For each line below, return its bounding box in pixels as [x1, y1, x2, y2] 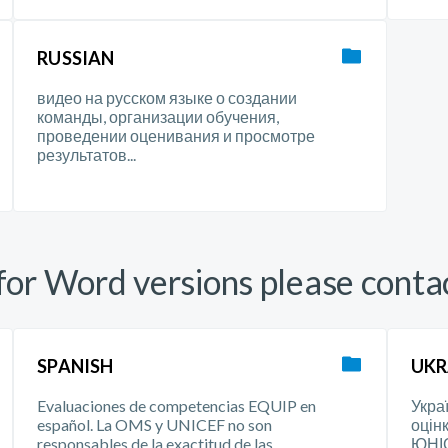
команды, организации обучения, [37, 107, 280, 126]
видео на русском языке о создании [37, 88, 298, 107]
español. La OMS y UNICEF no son [37, 415, 273, 434]
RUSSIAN [37, 47, 115, 69]
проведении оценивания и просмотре [37, 126, 316, 145]
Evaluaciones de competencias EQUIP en [37, 396, 317, 415]
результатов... [37, 145, 137, 164]
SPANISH [37, 355, 114, 377]
